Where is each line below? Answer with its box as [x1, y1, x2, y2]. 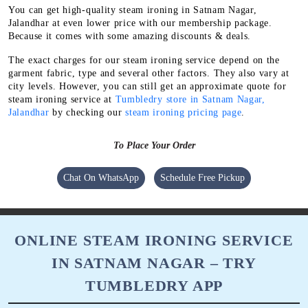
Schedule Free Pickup [160, 172, 245, 183]
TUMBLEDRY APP [85, 276, 223, 294]
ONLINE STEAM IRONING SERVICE [14, 231, 294, 249]
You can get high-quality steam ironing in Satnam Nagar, [8, 4, 257, 15]
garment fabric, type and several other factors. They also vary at [8, 67, 289, 78]
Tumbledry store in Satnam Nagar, [115, 93, 265, 104]
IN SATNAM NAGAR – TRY [52, 254, 256, 272]
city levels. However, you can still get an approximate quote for [8, 80, 287, 91]
